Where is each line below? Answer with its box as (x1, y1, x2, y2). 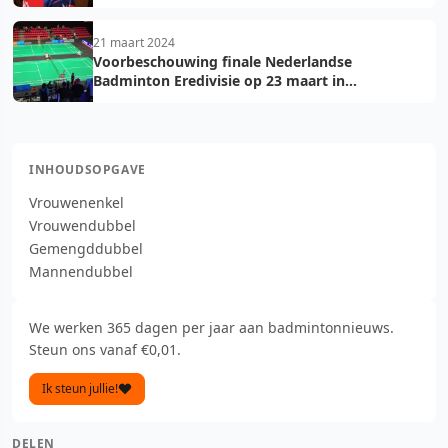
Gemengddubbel (29, 238, 143, 258)
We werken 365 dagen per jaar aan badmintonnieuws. (29, 317, 394, 337)
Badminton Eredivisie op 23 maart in (93, 70, 345, 90)
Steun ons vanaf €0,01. (29, 339, 181, 359)
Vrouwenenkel (29, 192, 124, 212)
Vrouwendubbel (29, 215, 136, 235)
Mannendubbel (29, 261, 133, 281)
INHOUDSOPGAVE (29, 160, 146, 178)
